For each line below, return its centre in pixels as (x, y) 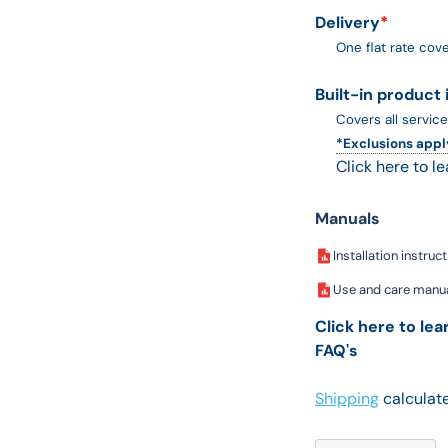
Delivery (347, 22)
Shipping (346, 398)
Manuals (347, 218)
